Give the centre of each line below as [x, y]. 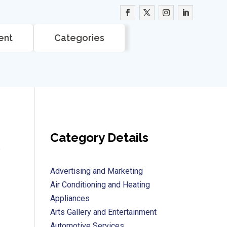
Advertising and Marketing [96, 171]
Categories [79, 38]
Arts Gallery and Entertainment [103, 212]
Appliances [70, 198]
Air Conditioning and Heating [100, 185]
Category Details [99, 138]
